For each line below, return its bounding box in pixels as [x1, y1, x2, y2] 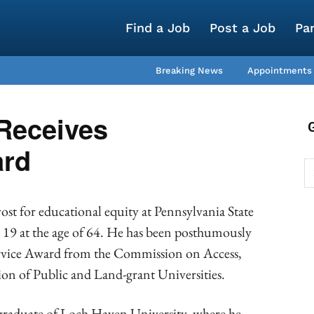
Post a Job [210, 20, 275, 35]
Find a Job [125, 20, 190, 35]
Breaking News [156, 65, 223, 76]
